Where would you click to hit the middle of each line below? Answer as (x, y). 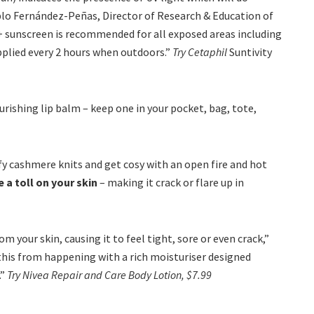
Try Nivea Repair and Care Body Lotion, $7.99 (109, 274)
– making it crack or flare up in (171, 182)
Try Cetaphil (201, 52)
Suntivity (251, 52)
